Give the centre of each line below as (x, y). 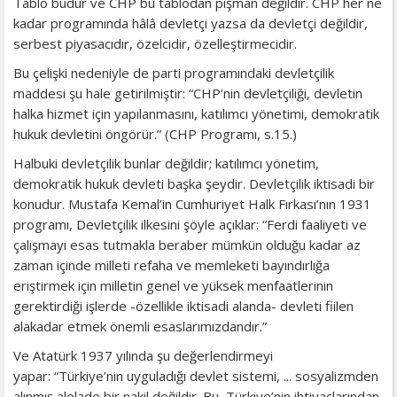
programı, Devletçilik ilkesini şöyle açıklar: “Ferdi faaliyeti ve (190, 224)
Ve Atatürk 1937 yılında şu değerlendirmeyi (143, 355)
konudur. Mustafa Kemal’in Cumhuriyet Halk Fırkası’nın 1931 (192, 203)
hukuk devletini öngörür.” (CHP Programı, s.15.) (155, 133)
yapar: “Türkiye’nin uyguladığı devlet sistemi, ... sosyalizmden (196, 375)
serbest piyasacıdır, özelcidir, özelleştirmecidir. (155, 43)
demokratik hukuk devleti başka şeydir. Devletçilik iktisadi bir (194, 183)
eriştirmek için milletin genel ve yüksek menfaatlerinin (173, 285)
